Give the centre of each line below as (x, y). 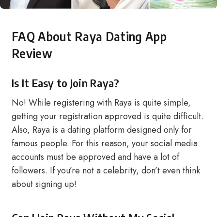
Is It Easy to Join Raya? (66, 83)
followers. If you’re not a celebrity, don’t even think (106, 170)
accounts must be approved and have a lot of (95, 157)
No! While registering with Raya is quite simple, (101, 103)
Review (32, 53)
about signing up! (44, 184)
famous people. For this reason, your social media (105, 143)
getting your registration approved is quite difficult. (108, 116)
